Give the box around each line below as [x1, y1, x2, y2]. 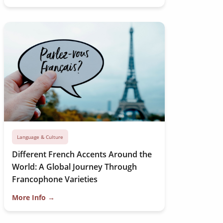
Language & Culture [16, 133, 63, 140]
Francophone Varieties [11, 174, 98, 185]
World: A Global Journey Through [11, 161, 137, 172]
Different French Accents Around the [11, 149, 152, 160]
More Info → [11, 193, 55, 202]
